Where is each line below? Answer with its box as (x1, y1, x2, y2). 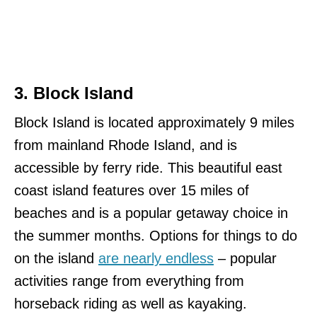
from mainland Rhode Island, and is (14, 137, 237, 154)
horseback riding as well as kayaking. (14, 296, 247, 312)
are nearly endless (98, 250, 214, 267)
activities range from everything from (14, 273, 244, 289)
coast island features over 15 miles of (14, 183, 249, 199)
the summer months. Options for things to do (14, 228, 297, 244)
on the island (14, 250, 98, 267)
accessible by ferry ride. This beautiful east (14, 160, 282, 176)
